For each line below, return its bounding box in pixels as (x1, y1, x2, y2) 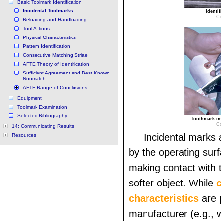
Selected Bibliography (17, 113, 67, 118)
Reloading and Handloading (23, 17, 87, 22)
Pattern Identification (23, 43, 70, 49)
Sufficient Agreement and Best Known (23, 70, 110, 75)
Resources (12, 132, 36, 138)
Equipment (17, 95, 42, 101)
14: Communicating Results (12, 123, 74, 129)
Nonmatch (23, 76, 46, 81)
